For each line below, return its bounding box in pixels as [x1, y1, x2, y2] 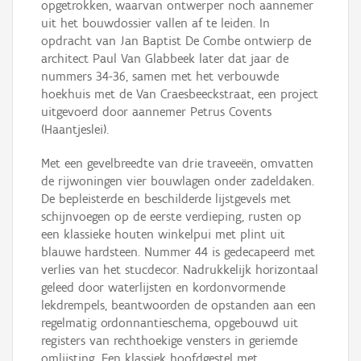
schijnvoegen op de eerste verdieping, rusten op [41, 209, 301, 225]
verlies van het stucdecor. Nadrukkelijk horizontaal [41, 262, 318, 278]
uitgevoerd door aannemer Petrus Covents [41, 104, 272, 120]
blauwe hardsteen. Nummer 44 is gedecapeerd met [41, 244, 315, 260]
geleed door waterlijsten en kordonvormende [41, 280, 285, 296]
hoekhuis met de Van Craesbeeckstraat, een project [41, 86, 318, 102]
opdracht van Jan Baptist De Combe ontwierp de [41, 33, 311, 49]
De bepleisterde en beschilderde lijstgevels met [41, 191, 291, 207]
